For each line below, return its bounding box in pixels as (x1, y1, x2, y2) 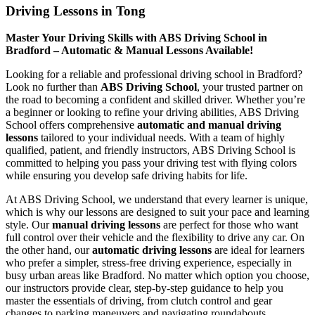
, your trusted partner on (197, 81, 303, 94)
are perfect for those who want (160, 219, 298, 231)
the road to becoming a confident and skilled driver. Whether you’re (6, 94, 305, 106)
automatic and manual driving (137, 119, 281, 131)
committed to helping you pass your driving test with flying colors (6, 157, 297, 169)
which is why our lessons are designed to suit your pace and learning (6, 206, 309, 219)
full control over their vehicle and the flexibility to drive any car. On (6, 231, 304, 244)
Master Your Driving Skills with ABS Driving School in (6, 32, 267, 44)
